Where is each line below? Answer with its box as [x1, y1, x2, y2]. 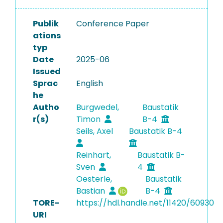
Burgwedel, [76, 102, 119, 113]
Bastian [76, 185, 107, 197]
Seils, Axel [76, 125, 115, 137]
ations [33, 30, 61, 41]
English [76, 78, 103, 89]
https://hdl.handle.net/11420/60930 [76, 197, 214, 209]
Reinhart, [76, 149, 111, 161]
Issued [33, 66, 61, 77]
